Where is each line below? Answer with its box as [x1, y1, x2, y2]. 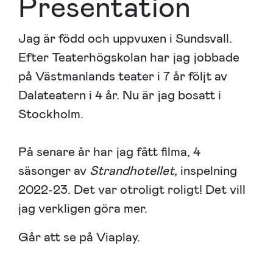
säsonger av [18, 161, 90, 179]
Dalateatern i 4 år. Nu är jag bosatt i [18, 86, 221, 104]
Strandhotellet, [90, 161, 177, 179]
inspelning [177, 161, 237, 179]
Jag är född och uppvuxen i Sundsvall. [18, 29, 232, 47]
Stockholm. [18, 105, 83, 122]
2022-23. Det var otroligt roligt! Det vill [18, 180, 246, 198]
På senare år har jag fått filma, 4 [18, 143, 200, 160]
